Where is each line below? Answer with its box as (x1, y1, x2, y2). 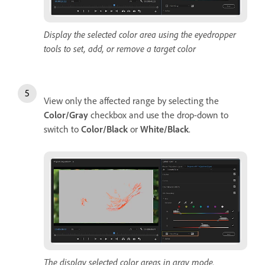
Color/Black (81, 122, 128, 135)
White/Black (140, 122, 189, 135)
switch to (44, 122, 81, 135)
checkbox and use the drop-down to (88, 108, 228, 121)
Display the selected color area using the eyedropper (44, 28, 236, 40)
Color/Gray (44, 108, 88, 121)
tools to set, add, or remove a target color (44, 42, 196, 54)
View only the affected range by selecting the (44, 94, 219, 106)
